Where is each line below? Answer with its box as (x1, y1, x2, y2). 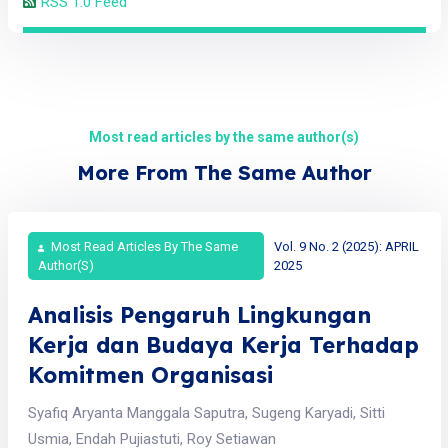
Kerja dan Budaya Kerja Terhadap (27, 330, 419, 359)
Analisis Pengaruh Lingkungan (27, 300, 371, 329)
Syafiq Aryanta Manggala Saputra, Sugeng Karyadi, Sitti (27, 403, 385, 422)
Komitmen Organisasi (27, 360, 273, 389)
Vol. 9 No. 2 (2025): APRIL (273, 238, 419, 254)
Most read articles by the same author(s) (89, 128, 359, 145)
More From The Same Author (76, 159, 372, 185)
